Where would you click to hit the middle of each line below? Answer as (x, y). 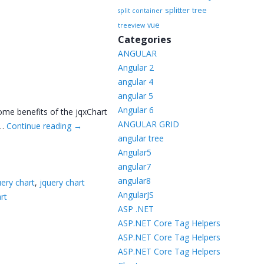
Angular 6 (136, 110)
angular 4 (135, 82)
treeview (131, 25)
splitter (177, 10)
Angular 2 (136, 67)
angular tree (141, 138)
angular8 (134, 181)
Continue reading (40, 126)
